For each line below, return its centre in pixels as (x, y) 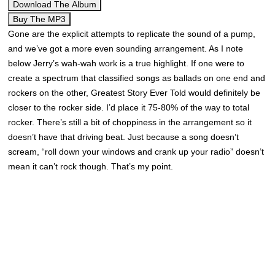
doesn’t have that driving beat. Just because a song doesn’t (124, 137)
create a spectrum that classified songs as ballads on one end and (137, 78)
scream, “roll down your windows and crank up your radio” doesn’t (136, 152)
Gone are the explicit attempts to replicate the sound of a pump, (132, 34)
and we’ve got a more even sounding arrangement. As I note (126, 48)
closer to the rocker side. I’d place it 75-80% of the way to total (129, 107)
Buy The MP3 (40, 19)
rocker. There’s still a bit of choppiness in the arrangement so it (130, 122)
